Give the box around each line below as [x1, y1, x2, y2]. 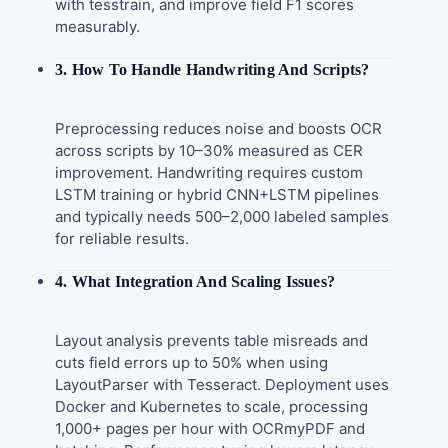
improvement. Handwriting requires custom [55, 162, 364, 182]
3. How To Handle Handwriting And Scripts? [55, 60, 370, 78]
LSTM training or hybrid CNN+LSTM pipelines [55, 184, 380, 204]
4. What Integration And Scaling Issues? [55, 272, 336, 290]
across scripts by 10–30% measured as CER [55, 140, 364, 160]
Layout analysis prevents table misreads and [55, 330, 369, 350]
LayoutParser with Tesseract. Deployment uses [55, 374, 390, 394]
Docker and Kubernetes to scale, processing [55, 396, 369, 416]
